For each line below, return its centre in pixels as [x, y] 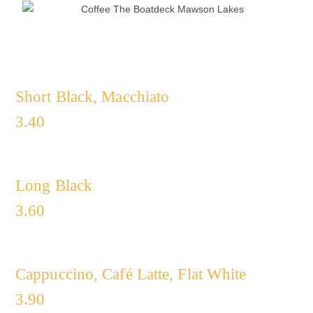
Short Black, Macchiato [93, 97]
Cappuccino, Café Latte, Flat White [131, 275]
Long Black [54, 186]
